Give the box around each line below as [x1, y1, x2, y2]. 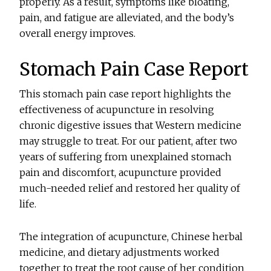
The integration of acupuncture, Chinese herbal [19, 230, 243, 243]
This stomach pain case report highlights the [19, 88, 232, 100]
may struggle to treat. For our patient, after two [19, 135, 238, 148]
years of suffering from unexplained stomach [19, 151, 232, 163]
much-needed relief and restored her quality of [19, 182, 241, 195]
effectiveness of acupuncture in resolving [19, 103, 215, 116]
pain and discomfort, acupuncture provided [19, 166, 222, 179]
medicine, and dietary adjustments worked [19, 246, 220, 259]
